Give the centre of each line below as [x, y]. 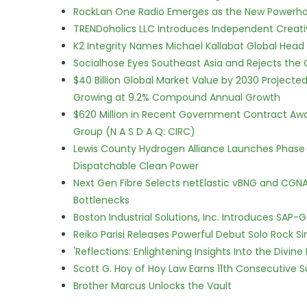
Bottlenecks [101, 200]
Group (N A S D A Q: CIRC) [134, 132]
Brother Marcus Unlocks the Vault [152, 286]
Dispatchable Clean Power [136, 166]
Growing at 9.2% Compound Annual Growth [177, 97]
